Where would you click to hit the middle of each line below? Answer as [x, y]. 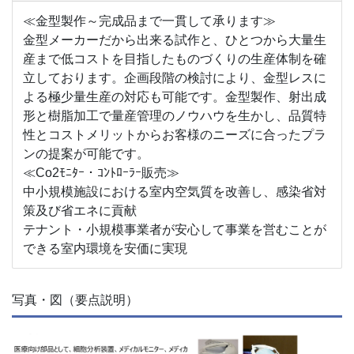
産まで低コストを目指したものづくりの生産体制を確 [174, 58]
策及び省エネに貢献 [79, 210]
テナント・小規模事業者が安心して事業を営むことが [174, 229]
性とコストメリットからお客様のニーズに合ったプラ [174, 134]
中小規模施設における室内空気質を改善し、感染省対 [174, 191]
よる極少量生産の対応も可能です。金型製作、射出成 [174, 96]
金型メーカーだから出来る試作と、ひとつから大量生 [174, 40]
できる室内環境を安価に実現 [105, 248]
